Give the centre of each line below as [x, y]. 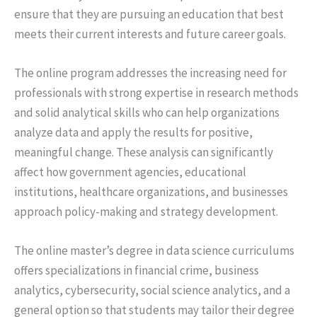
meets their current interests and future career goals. [150, 34]
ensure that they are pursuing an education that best [149, 14]
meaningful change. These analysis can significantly [144, 152]
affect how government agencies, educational [130, 172]
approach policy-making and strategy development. [146, 212]
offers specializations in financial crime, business [137, 271]
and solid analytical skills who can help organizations [147, 113]
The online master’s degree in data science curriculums [154, 251]
